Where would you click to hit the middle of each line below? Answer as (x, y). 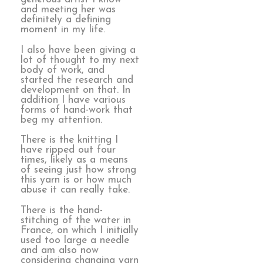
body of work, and (63, 70)
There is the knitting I (69, 140)
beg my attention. (61, 120)
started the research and (77, 80)
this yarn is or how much (76, 180)
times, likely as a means (74, 160)
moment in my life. (63, 30)
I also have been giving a (78, 50)
